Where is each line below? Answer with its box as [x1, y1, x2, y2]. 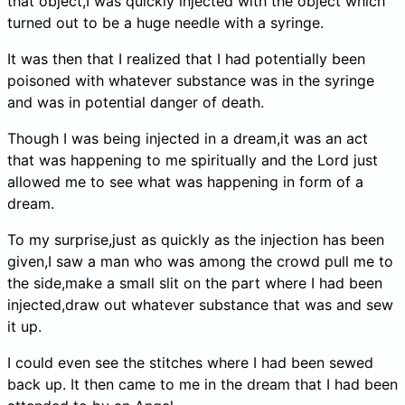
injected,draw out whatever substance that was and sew [7, 295, 393, 314]
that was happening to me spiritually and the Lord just [7, 150, 378, 169]
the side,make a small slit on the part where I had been [7, 273, 382, 292]
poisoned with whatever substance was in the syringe [7, 71, 374, 89]
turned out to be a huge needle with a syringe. [7, 13, 324, 32]
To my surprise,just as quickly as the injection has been [7, 230, 384, 249]
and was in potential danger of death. [7, 92, 264, 111]
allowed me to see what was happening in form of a [7, 172, 363, 191]
